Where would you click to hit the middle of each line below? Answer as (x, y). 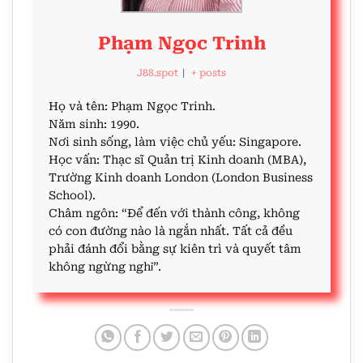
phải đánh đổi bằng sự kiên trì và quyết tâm (175, 248)
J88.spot (157, 73)
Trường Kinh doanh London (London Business (181, 177)
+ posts (209, 73)
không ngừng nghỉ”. (105, 266)
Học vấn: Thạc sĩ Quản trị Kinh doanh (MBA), (177, 159)
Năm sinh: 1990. (94, 124)
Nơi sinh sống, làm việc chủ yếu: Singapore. (175, 141)
